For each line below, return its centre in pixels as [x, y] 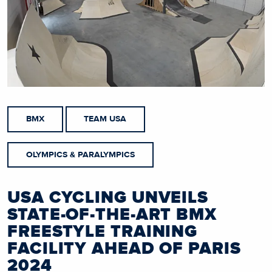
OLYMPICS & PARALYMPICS [80, 155]
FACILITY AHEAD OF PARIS [124, 249]
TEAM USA [105, 119]
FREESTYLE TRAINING [103, 232]
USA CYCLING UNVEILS [108, 198]
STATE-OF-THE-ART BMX [112, 215]
